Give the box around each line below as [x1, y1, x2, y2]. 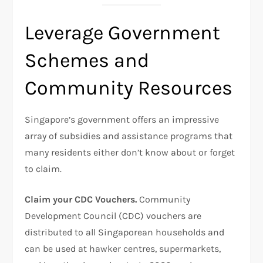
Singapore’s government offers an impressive [25, 113, 220, 125]
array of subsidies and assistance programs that [25, 130, 233, 141]
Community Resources [25, 76, 233, 100]
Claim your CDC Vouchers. [25, 193, 137, 205]
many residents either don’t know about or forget [25, 146, 235, 158]
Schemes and [25, 48, 150, 72]
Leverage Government [25, 21, 221, 45]
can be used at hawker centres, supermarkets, [25, 242, 221, 254]
